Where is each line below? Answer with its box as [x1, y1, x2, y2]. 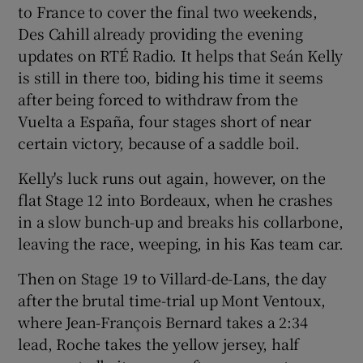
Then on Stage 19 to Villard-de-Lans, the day [18, 267, 327, 289]
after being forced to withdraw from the [18, 88, 298, 110]
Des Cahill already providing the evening [18, 23, 303, 45]
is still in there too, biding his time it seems [18, 66, 324, 88]
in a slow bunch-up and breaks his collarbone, [18, 211, 344, 233]
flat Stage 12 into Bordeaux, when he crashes [18, 189, 333, 211]
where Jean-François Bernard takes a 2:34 [18, 311, 308, 333]
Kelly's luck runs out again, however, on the [18, 167, 326, 189]
